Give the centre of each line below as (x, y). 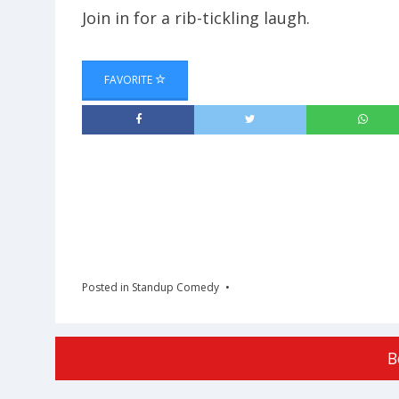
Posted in (107, 287)
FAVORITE (130, 79)
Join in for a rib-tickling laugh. (196, 17)
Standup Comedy (175, 287)
